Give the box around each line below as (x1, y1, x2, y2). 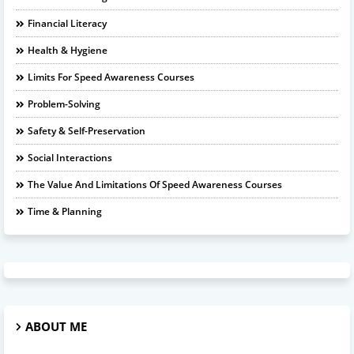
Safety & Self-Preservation (28, 123, 145, 137)
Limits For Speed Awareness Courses (28, 70, 194, 84)
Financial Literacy (28, 16, 107, 30)
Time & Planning (28, 204, 102, 218)
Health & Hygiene (28, 43, 107, 57)
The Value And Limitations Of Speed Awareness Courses (28, 177, 282, 191)
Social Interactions (28, 150, 112, 164)
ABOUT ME (25, 318, 87, 334)
